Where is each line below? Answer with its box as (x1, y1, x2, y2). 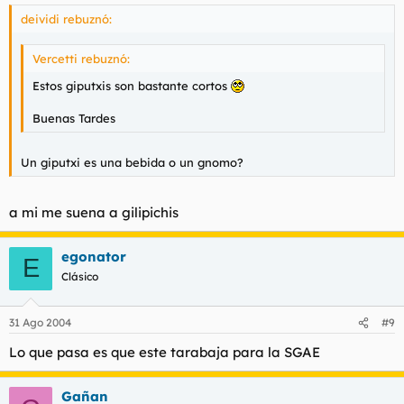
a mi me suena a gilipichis (9, 203, 179, 221)
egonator (61, 247, 126, 265)
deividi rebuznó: (21, 12, 112, 26)
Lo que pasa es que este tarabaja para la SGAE (9, 344, 320, 361)
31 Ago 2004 (9, 316, 71, 329)
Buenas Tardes (32, 110, 115, 125)
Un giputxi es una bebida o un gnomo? (21, 155, 243, 170)
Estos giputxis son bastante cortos (32, 78, 231, 93)
